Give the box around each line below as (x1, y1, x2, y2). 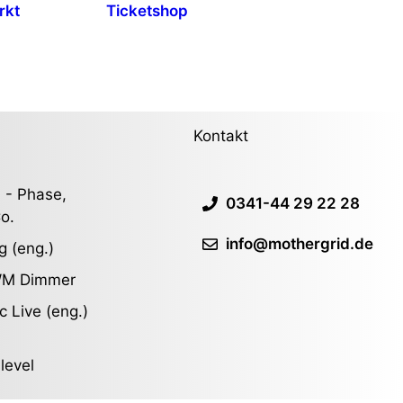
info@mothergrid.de (225, 234, 373, 253)
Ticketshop (106, 2, 188, 21)
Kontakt (193, 126, 249, 145)
